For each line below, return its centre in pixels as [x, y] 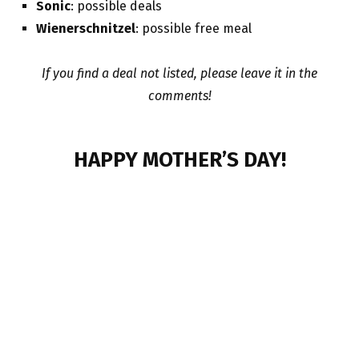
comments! [179, 96]
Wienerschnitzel [86, 29]
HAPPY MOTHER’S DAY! [179, 160]
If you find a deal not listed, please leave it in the [179, 74]
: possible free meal [195, 29]
